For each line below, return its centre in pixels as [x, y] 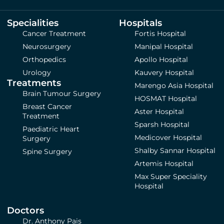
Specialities [33, 23]
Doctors [25, 211]
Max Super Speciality [171, 177]
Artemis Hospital [164, 164]
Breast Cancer [47, 107]
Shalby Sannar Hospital [175, 151]
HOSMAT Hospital [166, 99]
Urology [37, 73]
